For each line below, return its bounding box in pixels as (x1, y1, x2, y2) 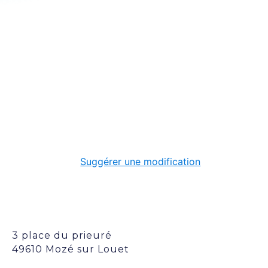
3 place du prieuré (12, 230, 112, 241)
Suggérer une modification (80, 156, 201, 167)
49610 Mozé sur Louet (12, 243, 129, 255)
